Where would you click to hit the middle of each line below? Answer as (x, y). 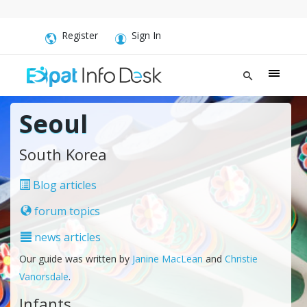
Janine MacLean (167, 258)
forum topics (65, 211)
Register (80, 35)
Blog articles (63, 185)
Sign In (146, 35)
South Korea (63, 154)
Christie (241, 258)
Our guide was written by (75, 258)
